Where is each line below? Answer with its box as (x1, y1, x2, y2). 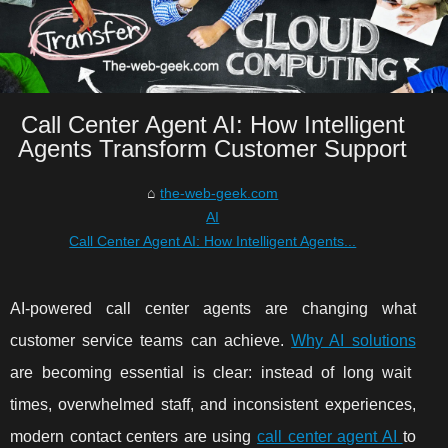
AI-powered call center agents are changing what (10, 300, 416, 318)
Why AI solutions (291, 332, 416, 350)
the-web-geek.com (160, 185, 279, 202)
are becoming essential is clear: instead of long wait (10, 364, 412, 382)
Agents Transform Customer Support (18, 135, 408, 163)
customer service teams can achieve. (10, 332, 292, 350)
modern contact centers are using (10, 428, 258, 446)
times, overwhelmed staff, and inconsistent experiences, (10, 396, 416, 414)
